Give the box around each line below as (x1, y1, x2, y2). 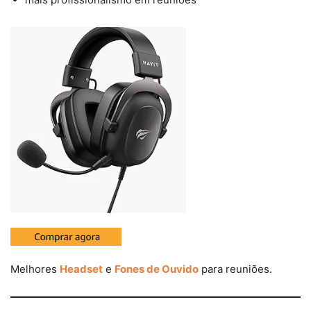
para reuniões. (199, 262, 272, 276)
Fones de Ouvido (115, 262, 199, 276)
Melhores (10, 262, 60, 276)
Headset (60, 262, 103, 276)
